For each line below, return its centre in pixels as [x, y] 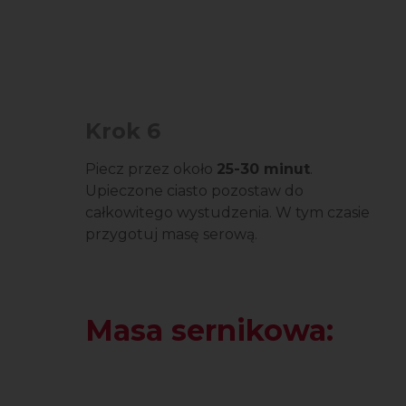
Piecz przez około [151, 169]
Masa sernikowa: [209, 330]
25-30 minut [263, 169]
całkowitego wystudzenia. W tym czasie [227, 213]
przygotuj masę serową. [171, 234]
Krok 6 [123, 131]
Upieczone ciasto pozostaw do [194, 191]
